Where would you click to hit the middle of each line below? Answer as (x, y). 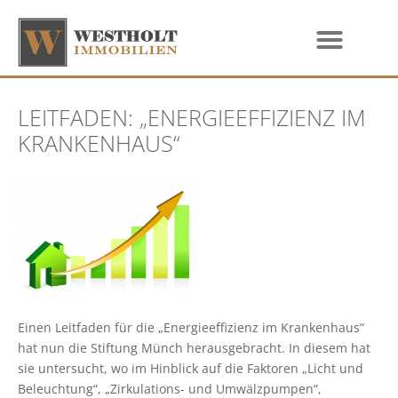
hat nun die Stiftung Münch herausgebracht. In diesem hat (194, 347)
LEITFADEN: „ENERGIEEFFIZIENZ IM (192, 118)
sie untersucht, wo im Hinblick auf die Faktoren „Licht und (191, 368)
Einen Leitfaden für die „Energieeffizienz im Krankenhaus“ (191, 327)
